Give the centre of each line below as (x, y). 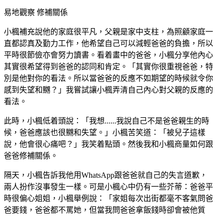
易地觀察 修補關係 (36, 12)
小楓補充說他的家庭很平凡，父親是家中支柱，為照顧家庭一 (108, 31)
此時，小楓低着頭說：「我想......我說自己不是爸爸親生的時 (107, 121)
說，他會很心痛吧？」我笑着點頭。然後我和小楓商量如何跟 (108, 144)
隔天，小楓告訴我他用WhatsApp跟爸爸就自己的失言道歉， (106, 175)
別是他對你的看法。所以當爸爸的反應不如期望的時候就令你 (108, 78)
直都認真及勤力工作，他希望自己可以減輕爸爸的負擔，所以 (108, 43)
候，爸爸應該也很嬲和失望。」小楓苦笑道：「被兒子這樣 (105, 132)
